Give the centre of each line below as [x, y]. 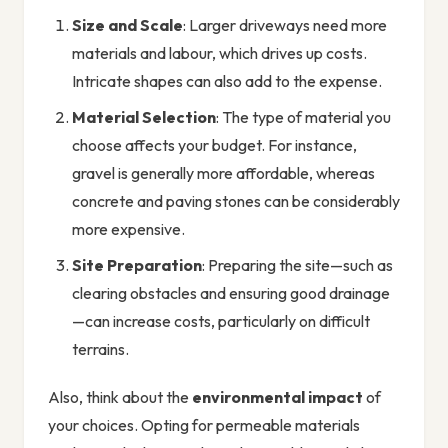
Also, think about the [120, 397]
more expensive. [128, 229]
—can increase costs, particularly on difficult [221, 321]
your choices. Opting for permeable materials [204, 425]
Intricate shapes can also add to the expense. [227, 81]
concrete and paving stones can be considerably [236, 201]
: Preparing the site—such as [297, 265]
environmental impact [277, 397]
